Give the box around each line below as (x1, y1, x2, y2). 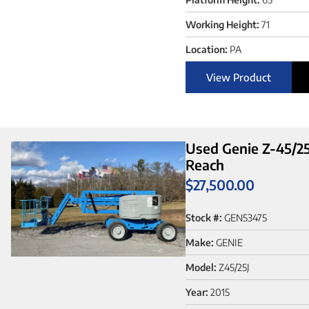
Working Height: (185, 19, 259, 31)
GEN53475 (223, 211, 267, 223)
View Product (206, 71, 271, 84)
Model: (185, 261, 217, 273)
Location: (185, 43, 228, 56)
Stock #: (185, 211, 222, 223)
